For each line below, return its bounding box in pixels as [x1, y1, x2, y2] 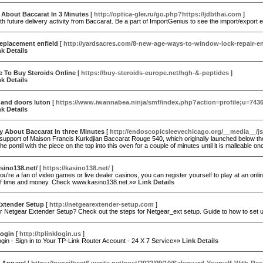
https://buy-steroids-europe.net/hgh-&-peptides [81, 69, 229, 76]
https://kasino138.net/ [43, 164, 110, 171]
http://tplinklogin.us [19, 230, 81, 237]
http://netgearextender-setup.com [49, 201, 154, 208]
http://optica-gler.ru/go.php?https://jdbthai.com [94, 11, 241, 18]
